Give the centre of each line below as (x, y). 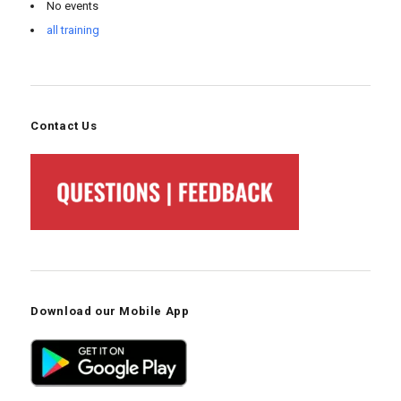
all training (73, 30)
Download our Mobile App (110, 311)
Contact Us (64, 126)
